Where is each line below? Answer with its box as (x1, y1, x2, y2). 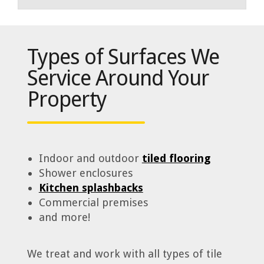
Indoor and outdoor (38, 151, 142, 164)
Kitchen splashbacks (38, 181, 143, 194)
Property (27, 87, 107, 113)
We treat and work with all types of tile (27, 247, 222, 260)
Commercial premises (38, 196, 148, 209)
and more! (38, 210, 90, 223)
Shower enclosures (38, 166, 133, 179)
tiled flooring (141, 151, 210, 164)
